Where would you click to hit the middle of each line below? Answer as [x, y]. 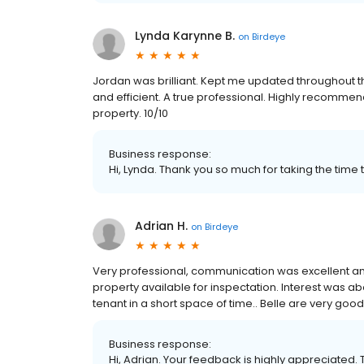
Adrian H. [161, 226]
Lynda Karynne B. [185, 36]
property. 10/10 [130, 113]
